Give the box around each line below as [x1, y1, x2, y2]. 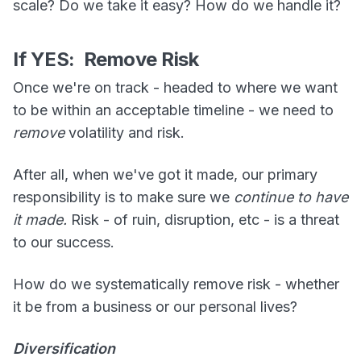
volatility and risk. [64, 123, 185, 141]
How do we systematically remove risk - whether [13, 275, 339, 293]
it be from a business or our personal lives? [13, 297, 297, 315]
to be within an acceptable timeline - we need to [13, 101, 334, 118]
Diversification [13, 339, 115, 357]
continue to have [234, 188, 348, 205]
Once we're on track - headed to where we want [13, 78, 338, 96]
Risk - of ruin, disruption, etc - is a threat [67, 210, 339, 228]
